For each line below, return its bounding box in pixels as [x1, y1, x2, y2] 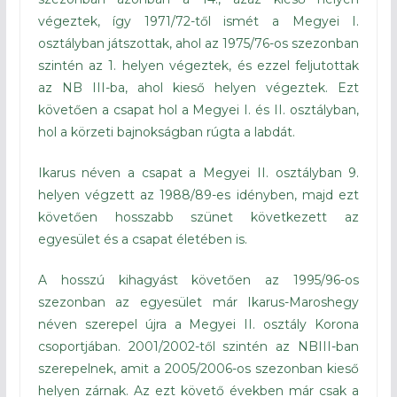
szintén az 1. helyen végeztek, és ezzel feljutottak [37, 58, 360, 74]
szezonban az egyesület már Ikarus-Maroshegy [37, 294, 360, 311]
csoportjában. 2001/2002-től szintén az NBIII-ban [37, 339, 360, 355]
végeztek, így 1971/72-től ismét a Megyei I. [37, 13, 360, 30]
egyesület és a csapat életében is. [37, 231, 247, 248]
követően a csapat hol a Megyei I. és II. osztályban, [37, 102, 360, 119]
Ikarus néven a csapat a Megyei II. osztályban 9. [37, 165, 360, 182]
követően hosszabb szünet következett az [37, 209, 360, 226]
